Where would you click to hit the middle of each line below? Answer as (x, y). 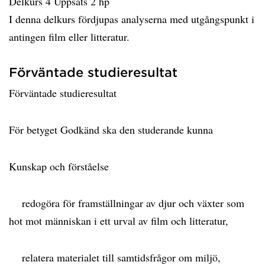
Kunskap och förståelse (61, 166)
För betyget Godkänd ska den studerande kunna (113, 130)
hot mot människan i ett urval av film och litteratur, (120, 221)
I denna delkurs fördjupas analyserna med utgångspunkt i (132, 19)
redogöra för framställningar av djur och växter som (127, 203)
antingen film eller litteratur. (71, 37)
